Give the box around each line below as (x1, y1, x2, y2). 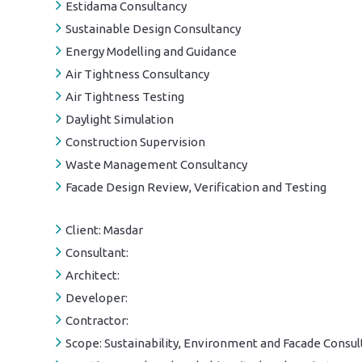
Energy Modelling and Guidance (65, 44, 237, 58)
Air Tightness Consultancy (65, 67, 209, 81)
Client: (65, 223, 101, 237)
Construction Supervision (65, 135, 205, 149)
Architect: (65, 268, 120, 282)
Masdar (101, 223, 143, 237)
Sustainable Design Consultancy (65, 22, 241, 36)
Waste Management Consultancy (65, 158, 247, 171)
